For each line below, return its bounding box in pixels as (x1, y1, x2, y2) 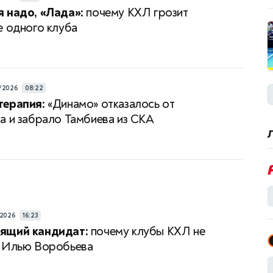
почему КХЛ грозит (83, 5, 188, 21)
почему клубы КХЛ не (88, 224, 205, 239)
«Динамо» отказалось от (44, 96, 175, 112)
